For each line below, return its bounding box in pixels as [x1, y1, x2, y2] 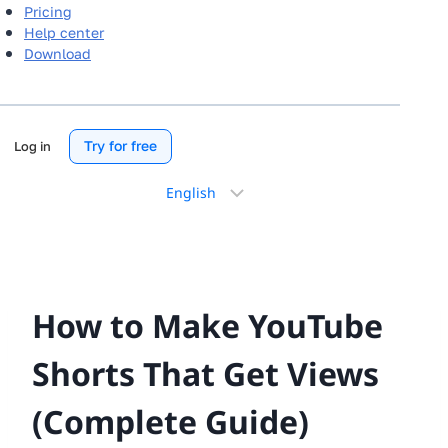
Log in [13, 138, 51, 155]
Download [24, 44, 91, 62]
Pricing [24, 2, 72, 20]
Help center [24, 23, 104, 41]
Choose [147, 179, 191, 195]
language [147, 227, 199, 243]
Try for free [83, 137, 157, 155]
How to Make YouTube [32, 304, 383, 348]
